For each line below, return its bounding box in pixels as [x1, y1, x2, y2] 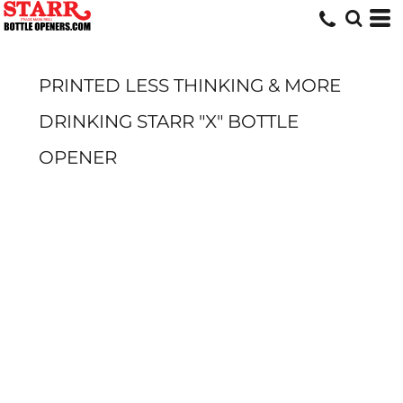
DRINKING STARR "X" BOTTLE [39, 111, 299, 132]
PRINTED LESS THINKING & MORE [39, 75, 341, 96]
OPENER [39, 147, 117, 168]
